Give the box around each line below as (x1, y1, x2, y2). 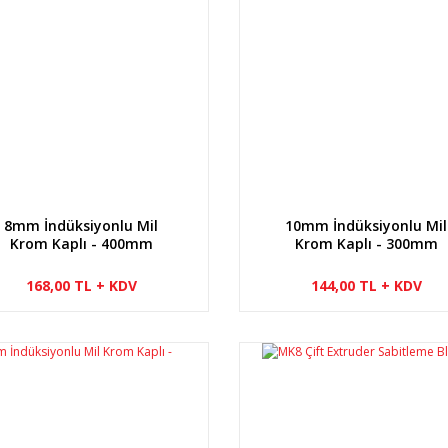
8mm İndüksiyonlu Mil (4, 215, 159, 235)
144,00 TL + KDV (310, 275, 422, 295)
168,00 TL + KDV (25, 275, 137, 295)
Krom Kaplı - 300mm (294, 233, 438, 253)
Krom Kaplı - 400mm (9, 233, 153, 253)
